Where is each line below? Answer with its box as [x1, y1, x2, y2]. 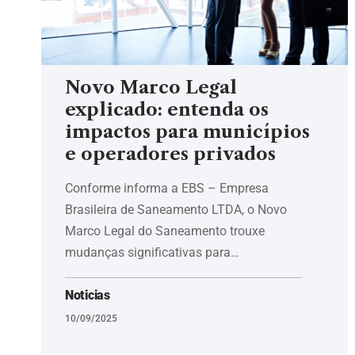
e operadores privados [65, 143, 276, 165]
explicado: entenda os [65, 98, 269, 120]
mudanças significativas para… [65, 244, 239, 260]
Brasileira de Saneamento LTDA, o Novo [65, 201, 287, 217]
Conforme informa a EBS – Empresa [65, 180, 269, 196]
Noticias [65, 287, 110, 303]
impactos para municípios [65, 120, 310, 143]
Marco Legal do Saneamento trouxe [65, 223, 265, 239]
